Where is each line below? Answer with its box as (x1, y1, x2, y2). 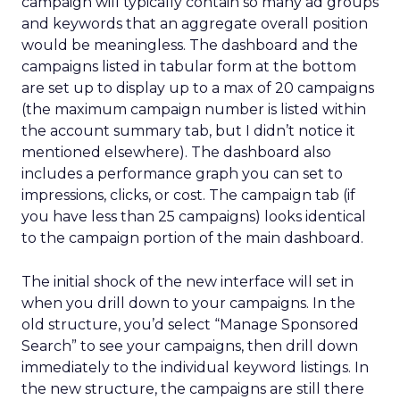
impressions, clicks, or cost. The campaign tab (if (21, 187, 355, 204)
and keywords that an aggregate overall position (21, 15, 368, 32)
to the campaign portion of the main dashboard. (21, 229, 363, 246)
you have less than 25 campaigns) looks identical (21, 208, 366, 225)
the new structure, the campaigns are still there (21, 380, 364, 397)
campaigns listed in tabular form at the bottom (21, 58, 356, 75)
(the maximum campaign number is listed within (21, 101, 366, 118)
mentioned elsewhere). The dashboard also (21, 144, 331, 161)
